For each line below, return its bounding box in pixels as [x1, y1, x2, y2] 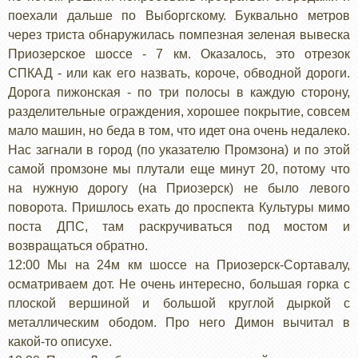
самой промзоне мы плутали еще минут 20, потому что [8, 161, 350, 176]
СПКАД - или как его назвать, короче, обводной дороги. [8, 66, 350, 80]
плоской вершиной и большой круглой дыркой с [8, 296, 350, 310]
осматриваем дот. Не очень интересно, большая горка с [8, 276, 350, 291]
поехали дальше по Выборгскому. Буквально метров [8, 8, 350, 22]
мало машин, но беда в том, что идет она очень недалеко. [8, 123, 350, 137]
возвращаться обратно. [8, 238, 148, 253]
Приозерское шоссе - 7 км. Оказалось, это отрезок [8, 46, 350, 61]
